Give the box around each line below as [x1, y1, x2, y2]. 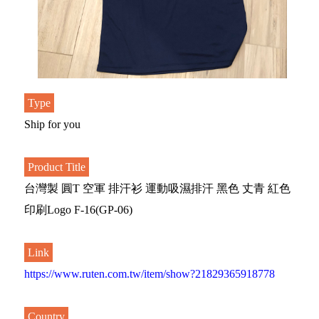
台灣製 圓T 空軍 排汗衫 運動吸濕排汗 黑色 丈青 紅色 [24, 182, 291, 194]
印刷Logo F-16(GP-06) [24, 204, 132, 216]
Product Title [28, 161, 85, 173]
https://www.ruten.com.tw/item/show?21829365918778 [24, 268, 275, 280]
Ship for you [24, 118, 80, 130]
